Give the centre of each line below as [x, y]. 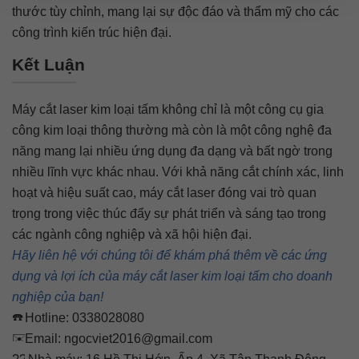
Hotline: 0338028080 [85, 318]
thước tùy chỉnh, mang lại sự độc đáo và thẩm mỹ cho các [175, 12]
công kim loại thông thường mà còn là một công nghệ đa [172, 130]
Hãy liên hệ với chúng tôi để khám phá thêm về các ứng [169, 255]
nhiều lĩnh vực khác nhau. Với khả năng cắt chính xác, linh [178, 172]
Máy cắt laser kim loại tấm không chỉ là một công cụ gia [168, 109]
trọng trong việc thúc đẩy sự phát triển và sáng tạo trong [169, 214]
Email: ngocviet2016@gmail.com [119, 339]
